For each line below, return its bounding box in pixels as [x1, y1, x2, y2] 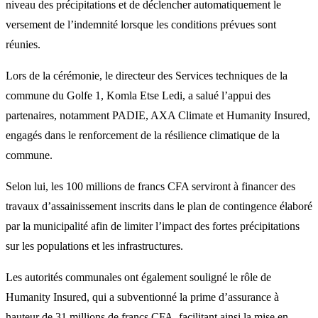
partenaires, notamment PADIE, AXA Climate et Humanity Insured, [6, 109, 310, 121]
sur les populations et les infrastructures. [6, 239, 183, 252]
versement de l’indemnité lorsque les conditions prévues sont [6, 18, 276, 31]
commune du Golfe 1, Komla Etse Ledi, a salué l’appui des [6, 89, 270, 102]
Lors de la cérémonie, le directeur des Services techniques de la [6, 69, 287, 82]
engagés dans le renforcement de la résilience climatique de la [6, 128, 280, 141]
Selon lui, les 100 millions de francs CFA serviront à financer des [6, 180, 295, 192]
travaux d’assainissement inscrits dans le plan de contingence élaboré [6, 199, 312, 212]
